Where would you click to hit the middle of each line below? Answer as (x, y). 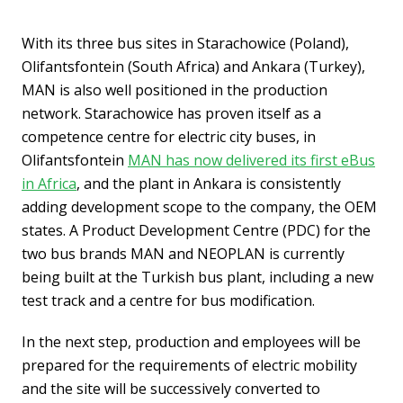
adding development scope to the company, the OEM (199, 207)
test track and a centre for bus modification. (168, 301)
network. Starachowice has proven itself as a (171, 114)
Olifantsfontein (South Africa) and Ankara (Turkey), (193, 67)
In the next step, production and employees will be (191, 342)
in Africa (49, 184)
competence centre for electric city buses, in (169, 137)
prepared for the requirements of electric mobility (189, 366)
